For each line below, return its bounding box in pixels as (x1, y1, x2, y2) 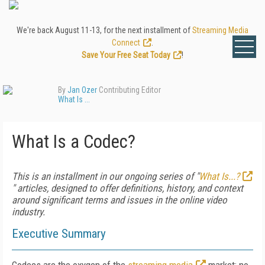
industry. (12, 206, 45, 218)
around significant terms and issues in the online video (12, 194, 227, 206)
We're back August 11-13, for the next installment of (17, 25, 192, 35)
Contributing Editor (97, 85, 161, 95)
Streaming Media (192, 25, 248, 35)
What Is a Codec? (12, 131, 135, 153)
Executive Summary (12, 227, 106, 241)
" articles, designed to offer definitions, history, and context (12, 182, 243, 194)
